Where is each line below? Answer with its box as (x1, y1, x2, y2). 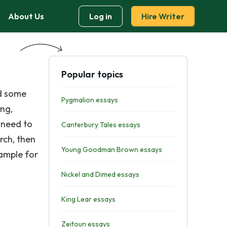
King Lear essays (61, 195, 116, 204)
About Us (8, 11, 44, 21)
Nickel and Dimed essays (61, 170, 139, 179)
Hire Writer (141, 11, 184, 21)
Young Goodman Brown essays (61, 145, 162, 154)
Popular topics (61, 68, 123, 80)
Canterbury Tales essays (61, 120, 140, 129)
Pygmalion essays (61, 95, 118, 104)
